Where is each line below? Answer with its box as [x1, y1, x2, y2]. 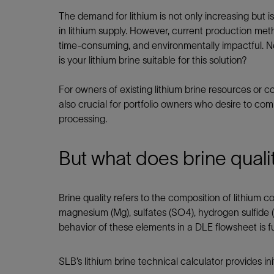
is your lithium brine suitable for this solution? [59, 54, 247, 65]
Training [59, 15, 91, 26]
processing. [59, 113, 107, 124]
